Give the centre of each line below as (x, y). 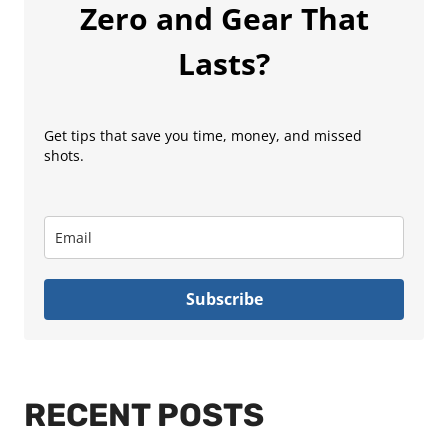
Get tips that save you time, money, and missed (203, 135)
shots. (64, 155)
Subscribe (224, 298)
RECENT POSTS (144, 414)
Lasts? (224, 63)
